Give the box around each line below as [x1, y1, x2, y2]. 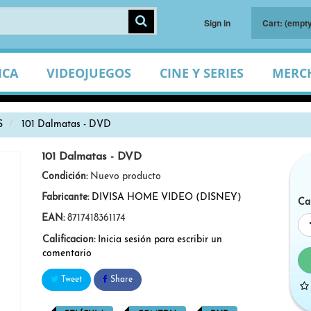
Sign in [203, 17, 230, 29]
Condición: [41, 171, 87, 182]
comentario [42, 249, 92, 259]
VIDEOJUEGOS [46, 65, 131, 81]
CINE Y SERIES [159, 65, 244, 81]
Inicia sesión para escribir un [97, 235, 222, 245]
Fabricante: [41, 192, 89, 203]
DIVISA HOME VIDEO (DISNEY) [91, 192, 242, 203]
